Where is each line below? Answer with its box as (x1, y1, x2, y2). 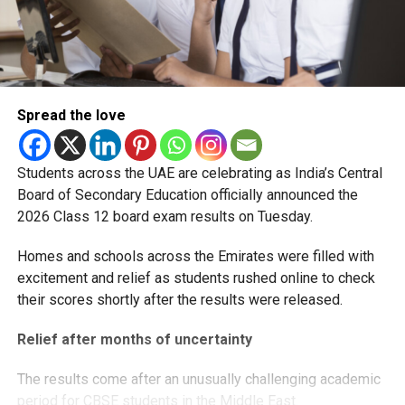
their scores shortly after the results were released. (16, 290, 343, 308)
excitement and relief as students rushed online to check (16, 268, 375, 287)
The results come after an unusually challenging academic (16, 370, 381, 388)
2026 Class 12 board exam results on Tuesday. (16, 207, 313, 225)
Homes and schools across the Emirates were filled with (16, 247, 374, 265)
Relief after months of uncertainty (16, 330, 252, 348)
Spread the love (16, 106, 126, 124)
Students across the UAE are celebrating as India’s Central (16, 164, 382, 182)
